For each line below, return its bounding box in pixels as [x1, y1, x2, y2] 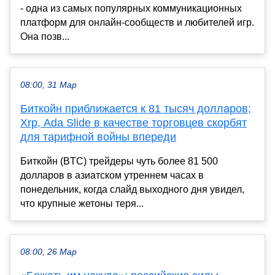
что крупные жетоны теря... [20, 198, 144, 209]
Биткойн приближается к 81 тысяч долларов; [20, 102, 251, 115]
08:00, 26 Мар [20, 247, 77, 257]
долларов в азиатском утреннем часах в [20, 169, 204, 180]
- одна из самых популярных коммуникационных [20, 2, 242, 14]
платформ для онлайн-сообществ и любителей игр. [20, 17, 254, 28]
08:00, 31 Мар [20, 80, 77, 90]
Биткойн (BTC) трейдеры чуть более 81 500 [20, 155, 218, 166]
